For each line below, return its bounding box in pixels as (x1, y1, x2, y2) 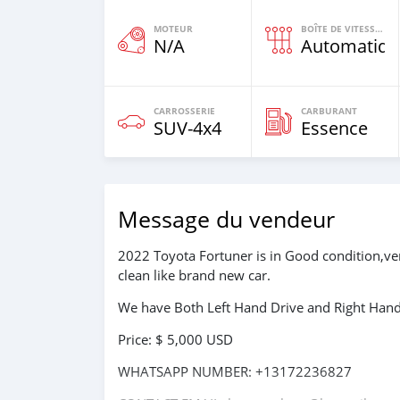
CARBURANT (301, 104, 357, 118)
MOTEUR (154, 22, 193, 36)
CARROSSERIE (154, 104, 215, 118)
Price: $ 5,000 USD (118, 330, 233, 349)
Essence (301, 116, 368, 141)
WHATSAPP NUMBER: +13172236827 (118, 362, 352, 381)
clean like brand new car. (118, 266, 271, 285)
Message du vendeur (118, 204, 335, 235)
